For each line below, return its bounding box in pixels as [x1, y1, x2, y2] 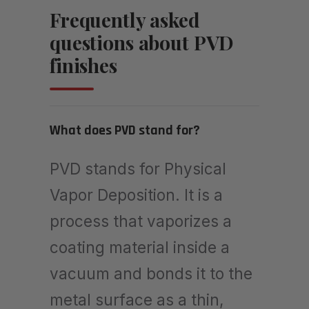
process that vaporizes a [50, 211, 232, 230]
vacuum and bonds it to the [50, 263, 252, 283]
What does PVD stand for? [50, 121, 200, 139]
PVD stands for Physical [50, 159, 226, 178]
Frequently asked [50, 6, 200, 32]
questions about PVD [50, 29, 234, 55]
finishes [50, 52, 117, 78]
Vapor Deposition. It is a [50, 185, 223, 204]
